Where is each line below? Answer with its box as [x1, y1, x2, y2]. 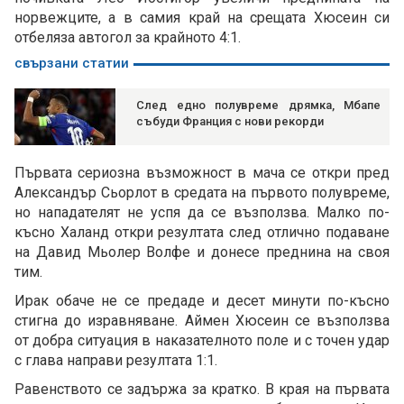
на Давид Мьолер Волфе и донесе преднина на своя [14, 243, 390, 262]
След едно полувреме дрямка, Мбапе [136, 98, 381, 113]
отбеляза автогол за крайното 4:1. [14, 29, 241, 47]
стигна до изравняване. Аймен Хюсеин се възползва [14, 312, 390, 330]
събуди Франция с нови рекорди [136, 115, 324, 129]
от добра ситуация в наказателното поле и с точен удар [14, 332, 390, 350]
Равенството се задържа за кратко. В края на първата [14, 381, 390, 399]
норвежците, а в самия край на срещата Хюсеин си [14, 9, 390, 27]
